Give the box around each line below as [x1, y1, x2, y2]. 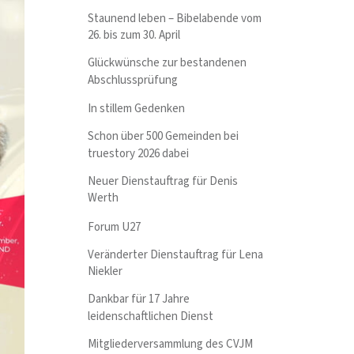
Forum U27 [88, 218, 141, 235]
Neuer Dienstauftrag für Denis [88, 172, 239, 190]
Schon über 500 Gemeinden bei [88, 128, 239, 145]
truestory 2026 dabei [88, 145, 190, 162]
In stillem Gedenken [88, 100, 186, 118]
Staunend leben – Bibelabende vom [88, 9, 262, 27]
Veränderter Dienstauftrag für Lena [88, 246, 264, 263]
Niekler [88, 263, 123, 281]
